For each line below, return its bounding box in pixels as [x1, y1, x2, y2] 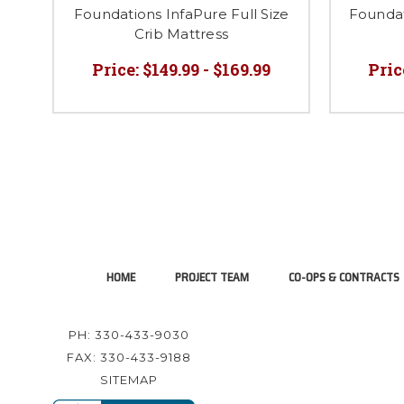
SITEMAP [100, 372, 159, 387]
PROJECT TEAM [175, 267, 249, 287]
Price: [92, 58, 139, 80]
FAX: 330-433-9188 [67, 349, 192, 364]
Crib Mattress [133, 24, 229, 42]
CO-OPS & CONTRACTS [289, 267, 399, 287]
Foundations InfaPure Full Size [73, 5, 289, 23]
